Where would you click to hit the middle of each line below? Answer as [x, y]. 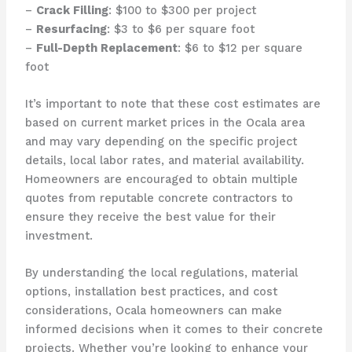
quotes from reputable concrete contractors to [159, 198]
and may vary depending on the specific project [161, 141]
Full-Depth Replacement [106, 48]
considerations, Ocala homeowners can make [153, 311]
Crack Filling [72, 10]
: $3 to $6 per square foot [180, 29]
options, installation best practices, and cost [151, 292]
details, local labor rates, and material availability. [164, 160]
